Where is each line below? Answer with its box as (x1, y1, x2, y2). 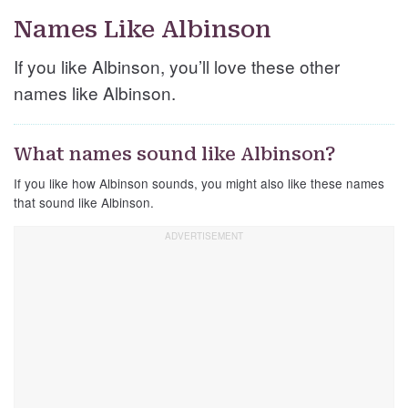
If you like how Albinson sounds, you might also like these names (14, 174, 384, 193)
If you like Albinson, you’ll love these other (14, 54, 340, 79)
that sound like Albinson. (14, 193, 154, 212)
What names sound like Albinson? (14, 143, 336, 166)
